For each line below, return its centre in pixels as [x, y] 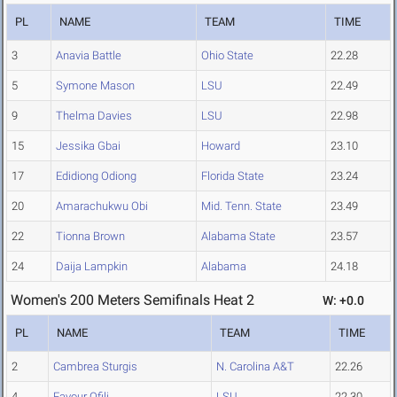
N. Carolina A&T [255, 367]
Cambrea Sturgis [95, 367]
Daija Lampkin [92, 267]
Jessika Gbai [88, 146]
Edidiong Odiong [96, 176]
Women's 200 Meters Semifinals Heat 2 [132, 300]
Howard [221, 146]
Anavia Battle [89, 56]
